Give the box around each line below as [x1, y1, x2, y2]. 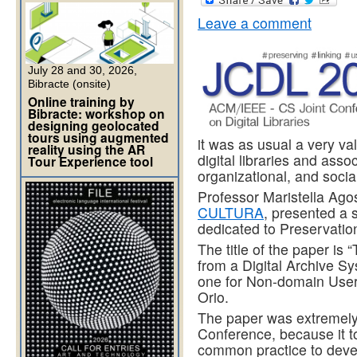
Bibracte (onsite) [28, 77, 111, 90]
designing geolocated [28, 116, 159, 135]
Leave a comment [198, 13, 312, 33]
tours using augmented [28, 128, 169, 147]
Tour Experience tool [28, 152, 153, 171]
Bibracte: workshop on [28, 104, 165, 123]
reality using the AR [28, 140, 145, 159]
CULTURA [198, 202, 264, 223]
